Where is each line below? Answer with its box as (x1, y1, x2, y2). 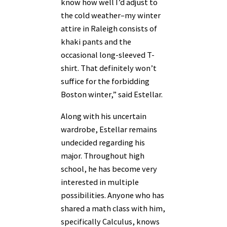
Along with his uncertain (61, 110, 146, 121)
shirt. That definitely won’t (61, 63, 157, 73)
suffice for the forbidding (61, 76, 149, 87)
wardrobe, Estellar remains (61, 124, 157, 134)
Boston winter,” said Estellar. (61, 89, 163, 100)
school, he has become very (61, 163, 157, 174)
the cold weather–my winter (61, 10, 161, 21)
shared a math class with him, (61, 203, 165, 213)
